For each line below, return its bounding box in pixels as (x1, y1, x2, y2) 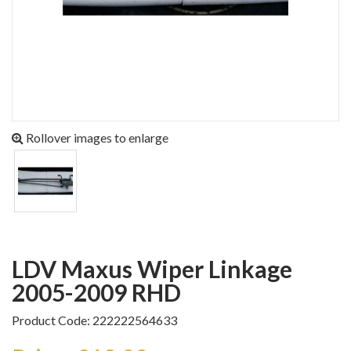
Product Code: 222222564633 (12, 313, 177, 327)
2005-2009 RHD (12, 278, 181, 306)
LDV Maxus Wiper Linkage (12, 255, 24, 283)
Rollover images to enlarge (24, 130, 168, 145)
